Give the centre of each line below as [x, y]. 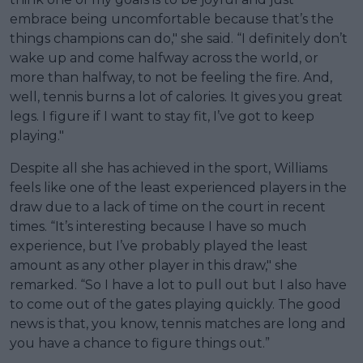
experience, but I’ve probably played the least [159, 246]
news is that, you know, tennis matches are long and [178, 323]
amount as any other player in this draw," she [154, 265]
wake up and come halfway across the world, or [164, 58]
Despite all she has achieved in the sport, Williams [169, 168]
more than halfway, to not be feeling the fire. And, [171, 77]
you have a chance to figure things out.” [140, 343]
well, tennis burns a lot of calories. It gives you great [176, 96]
